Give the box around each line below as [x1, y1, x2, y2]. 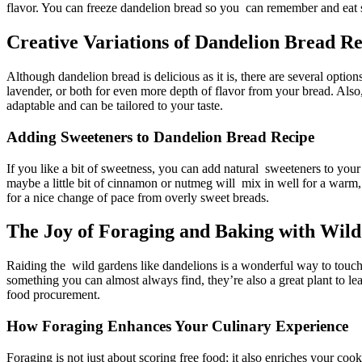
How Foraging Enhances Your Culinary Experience [6, 318, 348, 335]
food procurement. [6, 288, 100, 302]
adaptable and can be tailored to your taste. [6, 99, 223, 113]
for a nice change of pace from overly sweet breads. [6, 190, 269, 204]
